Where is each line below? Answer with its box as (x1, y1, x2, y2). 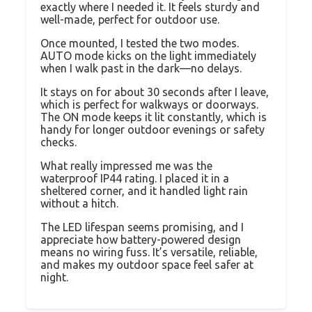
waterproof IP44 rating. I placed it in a (40, 171, 229, 185)
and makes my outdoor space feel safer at (40, 258, 253, 271)
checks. (40, 135, 77, 148)
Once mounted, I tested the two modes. (40, 36, 239, 49)
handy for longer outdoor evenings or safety (40, 123, 265, 136)
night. (40, 270, 68, 283)
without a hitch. (40, 196, 118, 210)
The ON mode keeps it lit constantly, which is (40, 110, 267, 123)
